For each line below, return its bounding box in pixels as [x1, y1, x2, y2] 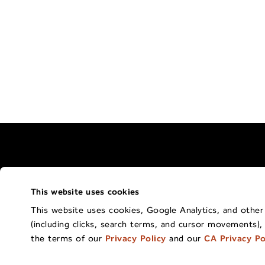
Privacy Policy [105, 233, 166, 244]
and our [166, 233, 205, 244]
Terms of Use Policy [69, 190, 171, 205]
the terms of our [31, 233, 105, 244]
